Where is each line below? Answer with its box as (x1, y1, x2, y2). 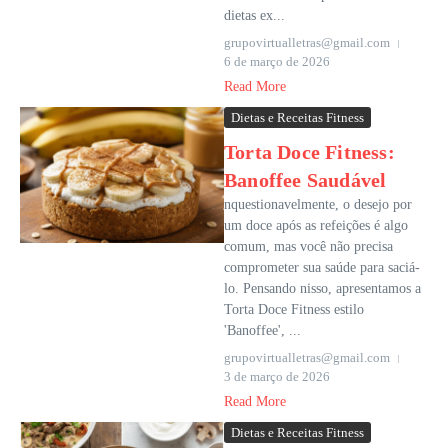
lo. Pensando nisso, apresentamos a (224, 281, 421, 297)
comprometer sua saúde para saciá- (224, 260, 420, 276)
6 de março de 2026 (224, 54, 330, 70)
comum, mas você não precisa (224, 239, 393, 255)
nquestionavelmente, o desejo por (224, 197, 412, 213)
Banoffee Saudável (224, 169, 387, 192)
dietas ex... (224, 8, 285, 24)
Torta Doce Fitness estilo (224, 302, 364, 318)
